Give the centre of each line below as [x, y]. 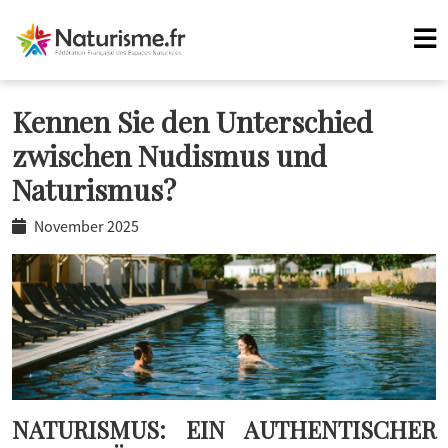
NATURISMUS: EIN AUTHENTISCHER [224, 430]
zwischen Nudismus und [169, 155]
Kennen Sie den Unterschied [192, 121]
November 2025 [86, 226]
